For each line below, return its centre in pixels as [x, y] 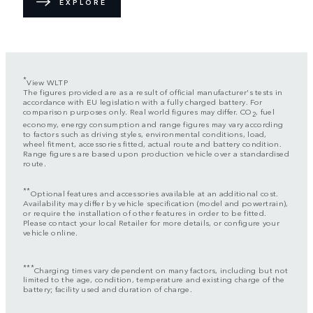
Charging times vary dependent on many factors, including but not [161, 269]
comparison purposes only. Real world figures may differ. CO [138, 111]
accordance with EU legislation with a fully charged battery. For [143, 101]
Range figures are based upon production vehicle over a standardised [156, 153]
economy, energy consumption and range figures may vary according [153, 124]
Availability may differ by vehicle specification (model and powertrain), [156, 202]
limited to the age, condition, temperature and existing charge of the [154, 279]
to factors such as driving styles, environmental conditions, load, [145, 134]
